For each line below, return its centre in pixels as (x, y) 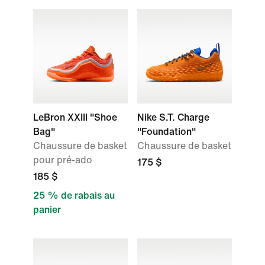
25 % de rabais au (74, 195)
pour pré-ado (63, 160)
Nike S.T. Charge (173, 117)
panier (47, 210)
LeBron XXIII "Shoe (75, 117)
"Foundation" (167, 132)
